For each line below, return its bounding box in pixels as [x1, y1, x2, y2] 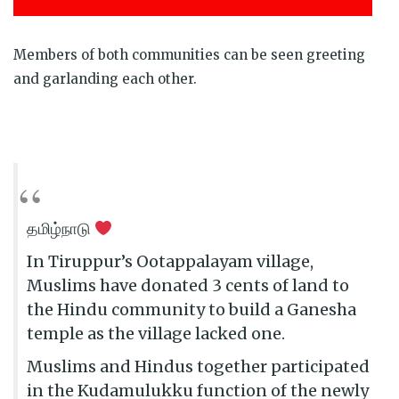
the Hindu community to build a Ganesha [27, 298, 356, 320]
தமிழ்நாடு [27, 217, 94, 239]
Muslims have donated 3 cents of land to [27, 274, 349, 296]
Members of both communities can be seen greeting [13, 45, 365, 63]
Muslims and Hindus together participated [27, 355, 370, 377]
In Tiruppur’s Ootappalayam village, [27, 250, 313, 272]
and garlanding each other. [13, 69, 200, 87]
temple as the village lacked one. [27, 322, 285, 344]
